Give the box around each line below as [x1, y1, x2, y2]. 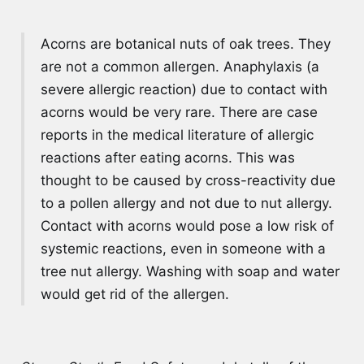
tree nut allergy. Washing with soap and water [40, 263, 340, 280]
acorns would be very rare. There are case [40, 104, 318, 121]
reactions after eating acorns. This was [40, 149, 295, 167]
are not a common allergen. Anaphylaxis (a [40, 58, 319, 76]
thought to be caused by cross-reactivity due [40, 172, 336, 189]
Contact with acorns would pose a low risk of [40, 218, 334, 235]
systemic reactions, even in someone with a [40, 240, 326, 258]
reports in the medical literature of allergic [40, 127, 314, 144]
